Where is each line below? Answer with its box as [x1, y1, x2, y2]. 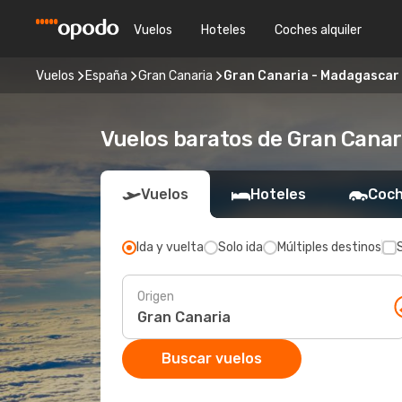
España [85, 67, 127, 83]
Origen [137, 288, 174, 304]
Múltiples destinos [277, 240, 381, 255]
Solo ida [218, 240, 263, 255]
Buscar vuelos [162, 350, 262, 367]
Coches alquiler [275, 22, 362, 38]
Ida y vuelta [136, 240, 204, 255]
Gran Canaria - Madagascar [223, 67, 399, 83]
